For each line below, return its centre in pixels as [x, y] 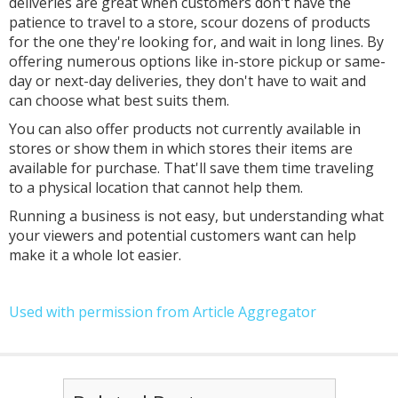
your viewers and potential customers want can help [183, 235]
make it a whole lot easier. [97, 255]
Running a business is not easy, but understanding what [196, 215]
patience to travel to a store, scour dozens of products [190, 22]
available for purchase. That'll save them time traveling [191, 167]
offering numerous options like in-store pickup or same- [197, 61]
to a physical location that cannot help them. [158, 187]
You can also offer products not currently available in [185, 128]
